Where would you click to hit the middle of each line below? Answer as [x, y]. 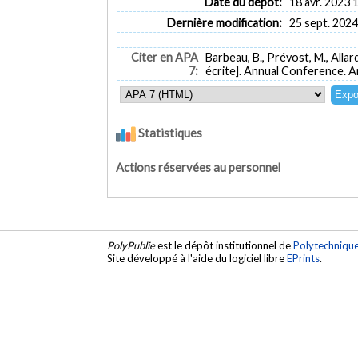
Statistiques [169, 133]
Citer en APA [164, 58]
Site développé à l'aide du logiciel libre [197, 259]
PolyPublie [131, 246]
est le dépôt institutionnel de [225, 246]
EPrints [304, 259]
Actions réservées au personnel [199, 167]
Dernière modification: [224, 22]
